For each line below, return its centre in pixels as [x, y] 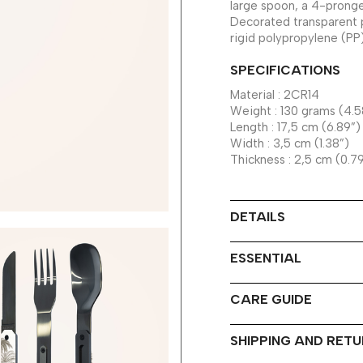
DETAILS [258, 217]
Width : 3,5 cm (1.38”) [290, 143]
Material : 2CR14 [275, 95]
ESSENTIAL [266, 258]
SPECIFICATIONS [285, 70]
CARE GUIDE [271, 299]
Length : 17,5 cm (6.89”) [295, 127]
